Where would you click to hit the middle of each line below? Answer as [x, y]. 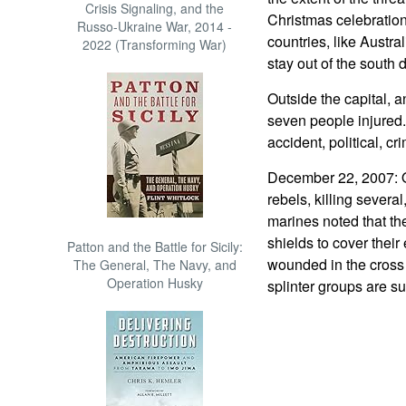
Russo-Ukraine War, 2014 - [155, 26]
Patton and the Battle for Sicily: [155, 246]
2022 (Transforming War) [155, 44]
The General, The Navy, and [155, 265]
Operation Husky [155, 283]
